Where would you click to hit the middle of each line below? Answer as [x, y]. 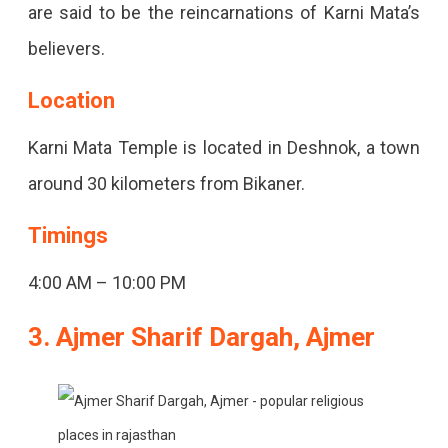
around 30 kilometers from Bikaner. [166, 184]
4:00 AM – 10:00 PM [106, 283]
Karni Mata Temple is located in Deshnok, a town [224, 148]
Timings [67, 236]
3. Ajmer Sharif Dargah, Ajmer [201, 337]
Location [71, 101]
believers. [68, 49]
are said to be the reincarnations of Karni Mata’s [224, 13]
